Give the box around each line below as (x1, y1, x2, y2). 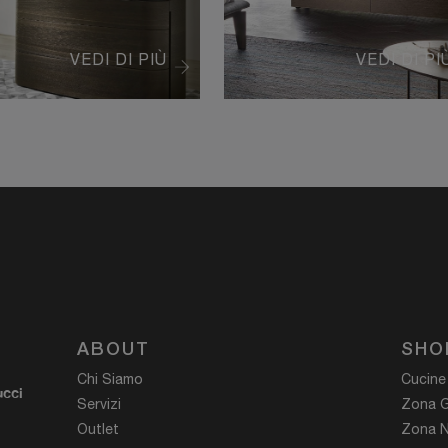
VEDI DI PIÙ (70, 50, 167, 69)
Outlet (77, 421, 119, 438)
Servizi (77, 396, 121, 413)
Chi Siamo (77, 371, 143, 388)
